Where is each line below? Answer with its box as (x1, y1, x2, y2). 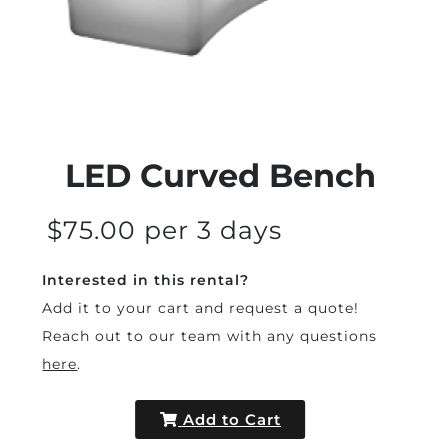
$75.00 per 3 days (47, 215, 283, 246)
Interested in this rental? (42, 271, 250, 290)
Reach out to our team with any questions (42, 327, 378, 346)
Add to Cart (178, 410, 282, 430)
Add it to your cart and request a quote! (42, 299, 360, 318)
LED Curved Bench (64, 156, 376, 196)
